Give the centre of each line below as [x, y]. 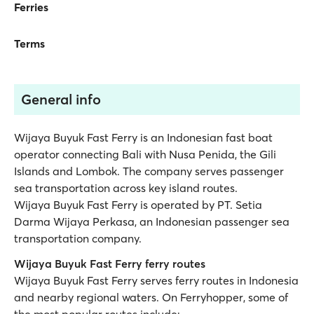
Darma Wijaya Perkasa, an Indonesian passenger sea [152, 221]
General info [61, 99]
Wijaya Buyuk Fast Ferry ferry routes [110, 264]
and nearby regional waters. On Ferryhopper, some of [151, 297]
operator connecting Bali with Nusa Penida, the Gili [145, 154]
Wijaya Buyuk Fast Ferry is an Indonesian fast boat [143, 137]
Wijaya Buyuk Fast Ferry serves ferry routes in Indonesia [156, 280]
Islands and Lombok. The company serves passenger [149, 171]
